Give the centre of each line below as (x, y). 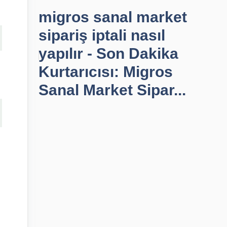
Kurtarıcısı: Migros (106, 72)
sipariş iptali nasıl (102, 35)
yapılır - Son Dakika (108, 53)
